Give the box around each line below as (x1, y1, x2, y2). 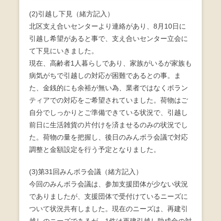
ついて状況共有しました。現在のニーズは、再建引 (29, 205, 188, 213)
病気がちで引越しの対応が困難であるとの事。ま (29, 72, 181, 80)
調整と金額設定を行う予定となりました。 (29, 146, 160, 154)
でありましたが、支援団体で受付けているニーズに (29, 192, 188, 201)
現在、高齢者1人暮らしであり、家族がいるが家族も (29, 59, 192, 68)
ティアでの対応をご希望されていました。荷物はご (29, 96, 188, 105)
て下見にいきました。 (29, 47, 98, 55)
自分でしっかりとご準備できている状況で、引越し (29, 109, 188, 117)
